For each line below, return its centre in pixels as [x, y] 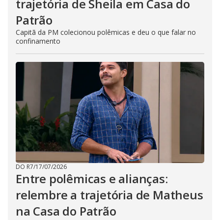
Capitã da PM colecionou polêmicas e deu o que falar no [106, 32]
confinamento [38, 41]
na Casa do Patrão [66, 211]
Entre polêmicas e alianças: [92, 179]
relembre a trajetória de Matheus [110, 195]
